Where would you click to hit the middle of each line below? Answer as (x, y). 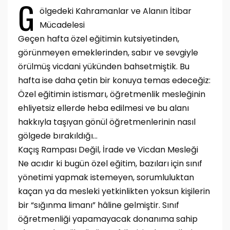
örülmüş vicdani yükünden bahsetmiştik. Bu (104, 66)
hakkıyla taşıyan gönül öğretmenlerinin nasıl (107, 122)
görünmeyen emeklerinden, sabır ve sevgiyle (108, 53)
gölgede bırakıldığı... (58, 136)
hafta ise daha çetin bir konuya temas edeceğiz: (114, 80)
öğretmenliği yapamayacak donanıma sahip (108, 219)
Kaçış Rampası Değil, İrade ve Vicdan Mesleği (108, 150)
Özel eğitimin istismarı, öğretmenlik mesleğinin (112, 94)
